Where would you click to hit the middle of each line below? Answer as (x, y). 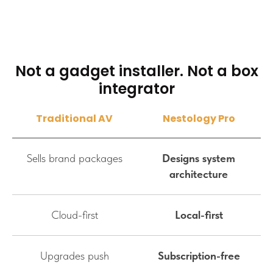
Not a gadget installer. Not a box (136, 71)
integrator (136, 88)
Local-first (199, 214)
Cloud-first (74, 214)
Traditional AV (74, 118)
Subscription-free (199, 255)
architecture (199, 174)
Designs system (199, 158)
